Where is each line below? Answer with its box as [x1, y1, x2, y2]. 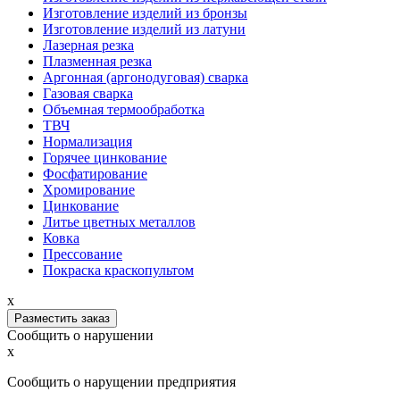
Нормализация [43, 134, 132, 149]
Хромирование [43, 182, 135, 197]
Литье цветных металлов [43, 214, 196, 229]
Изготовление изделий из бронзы [43, 5, 247, 21]
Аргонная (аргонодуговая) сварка [43, 70, 248, 85]
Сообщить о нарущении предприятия [7, 374, 236, 389]
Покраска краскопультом [43, 262, 194, 278]
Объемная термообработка [43, 102, 204, 117]
